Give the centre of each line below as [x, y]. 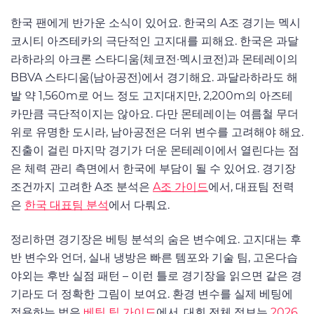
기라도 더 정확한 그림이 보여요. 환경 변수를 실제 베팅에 [152, 294]
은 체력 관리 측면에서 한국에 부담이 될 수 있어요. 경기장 [153, 168]
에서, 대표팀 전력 [251, 186]
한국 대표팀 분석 [67, 205]
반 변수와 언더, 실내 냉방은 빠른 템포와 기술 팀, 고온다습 [154, 257]
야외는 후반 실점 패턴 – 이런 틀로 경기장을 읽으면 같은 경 [156, 275]
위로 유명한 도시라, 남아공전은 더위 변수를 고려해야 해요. [157, 132]
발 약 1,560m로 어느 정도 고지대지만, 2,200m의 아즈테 [152, 95]
